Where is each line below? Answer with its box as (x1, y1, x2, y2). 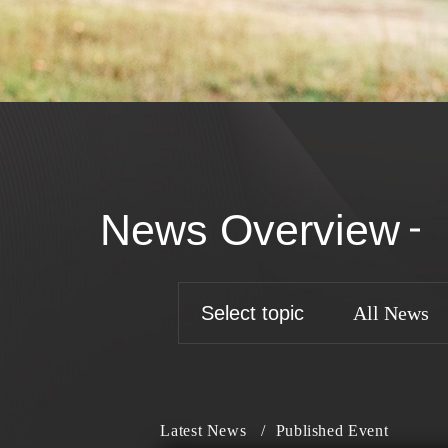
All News (352, 302, 429, 324)
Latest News (160, 422, 251, 439)
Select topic (201, 302, 305, 324)
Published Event (275, 422, 389, 439)
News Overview (100, 206, 401, 254)
